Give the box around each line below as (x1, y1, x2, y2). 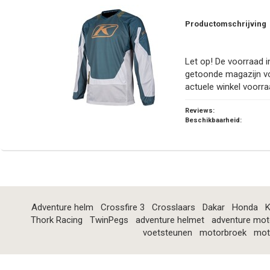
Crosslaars (152, 202, 195, 213)
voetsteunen (142, 227, 192, 239)
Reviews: (185, 107, 215, 115)
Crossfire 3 (101, 202, 145, 213)
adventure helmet (135, 215, 204, 226)
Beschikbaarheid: (185, 116, 242, 125)
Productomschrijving (185, 19, 266, 29)
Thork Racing (30, 215, 83, 226)
